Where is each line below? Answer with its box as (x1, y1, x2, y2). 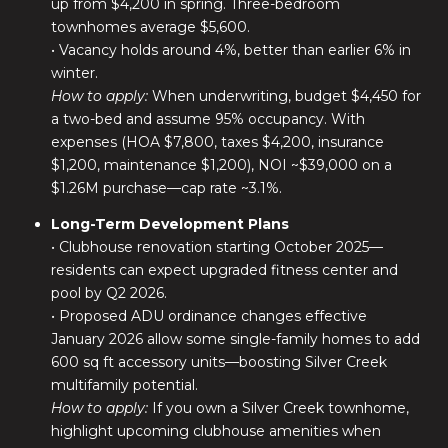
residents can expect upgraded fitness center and (50, 261, 398, 280)
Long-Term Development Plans (50, 215, 289, 234)
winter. (50, 63, 98, 82)
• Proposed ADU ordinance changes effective (50, 307, 367, 326)
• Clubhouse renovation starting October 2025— (50, 238, 383, 257)
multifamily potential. (50, 376, 198, 395)
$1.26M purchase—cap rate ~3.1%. (50, 178, 282, 197)
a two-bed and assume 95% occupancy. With (50, 109, 365, 128)
